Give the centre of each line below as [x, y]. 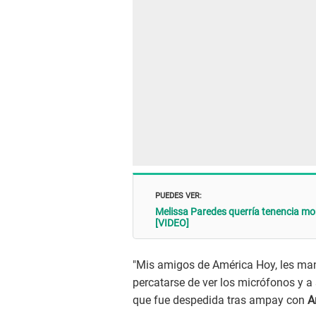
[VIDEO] [172, 223]
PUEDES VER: [178, 194]
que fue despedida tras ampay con [220, 300]
